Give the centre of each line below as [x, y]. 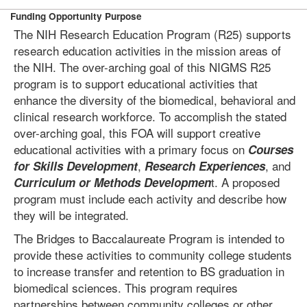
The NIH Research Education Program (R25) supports [152, 34]
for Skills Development [76, 166]
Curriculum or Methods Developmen [112, 182]
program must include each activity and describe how [150, 198]
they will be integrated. [71, 215]
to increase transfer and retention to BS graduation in [149, 271]
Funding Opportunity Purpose [76, 16]
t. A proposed [245, 182]
